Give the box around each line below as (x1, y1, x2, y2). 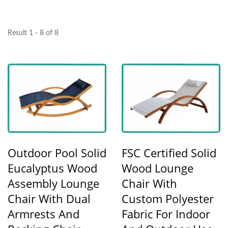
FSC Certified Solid (122, 145, 216, 160)
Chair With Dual (8, 190, 91, 206)
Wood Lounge (122, 160, 193, 176)
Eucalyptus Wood (8, 160, 97, 176)
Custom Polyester (122, 190, 214, 206)
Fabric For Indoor (122, 206, 210, 221)
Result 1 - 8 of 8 (8, 29, 59, 37)
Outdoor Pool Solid (8, 145, 106, 160)
